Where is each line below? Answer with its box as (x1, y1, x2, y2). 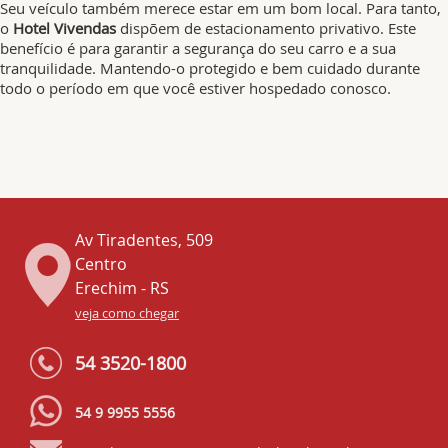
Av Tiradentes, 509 (75, 229, 213, 251)
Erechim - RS (75, 277, 169, 299)
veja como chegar (75, 305, 179, 322)
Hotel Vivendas (13, 18, 116, 38)
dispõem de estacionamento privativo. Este (116, 18, 416, 38)
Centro (75, 253, 127, 275)
